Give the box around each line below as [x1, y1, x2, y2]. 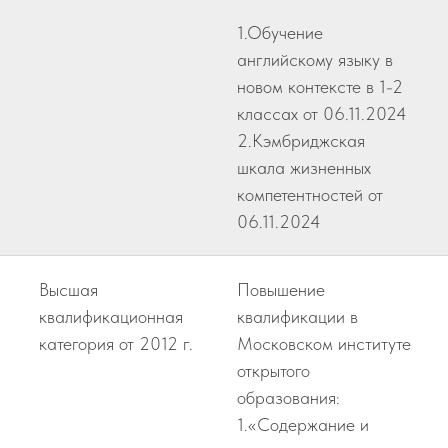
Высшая [39, 279, 98, 300]
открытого [237, 360, 310, 381]
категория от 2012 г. [39, 333, 193, 354]
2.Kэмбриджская [237, 130, 365, 151]
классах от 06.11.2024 [237, 103, 407, 124]
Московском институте [237, 333, 411, 354]
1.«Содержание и [237, 414, 369, 435]
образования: [237, 387, 340, 408]
